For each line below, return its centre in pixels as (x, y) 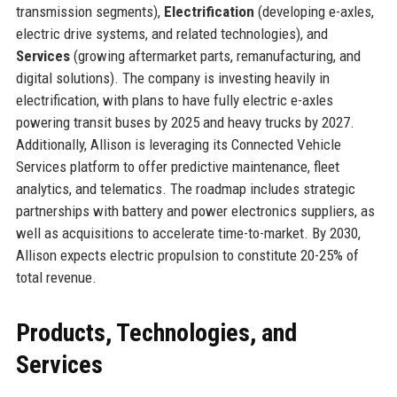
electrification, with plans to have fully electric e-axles (174, 100)
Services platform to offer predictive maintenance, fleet (177, 166)
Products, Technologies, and (156, 332)
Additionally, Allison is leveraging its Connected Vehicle (178, 144)
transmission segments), (90, 11)
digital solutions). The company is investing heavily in (172, 78)
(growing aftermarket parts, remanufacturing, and (215, 55)
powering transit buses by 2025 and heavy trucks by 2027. (185, 122)
